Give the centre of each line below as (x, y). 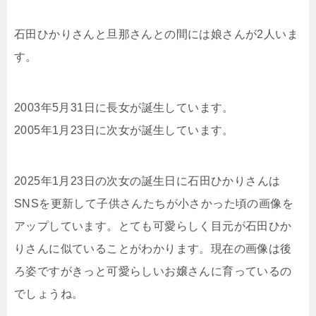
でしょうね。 (49, 294)
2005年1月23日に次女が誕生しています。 (124, 130)
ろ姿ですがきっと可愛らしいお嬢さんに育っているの (153, 272)
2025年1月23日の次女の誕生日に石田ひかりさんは (147, 181)
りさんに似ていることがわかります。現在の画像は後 (153, 249)
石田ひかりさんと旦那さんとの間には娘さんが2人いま (156, 35)
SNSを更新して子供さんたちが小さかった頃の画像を (154, 204)
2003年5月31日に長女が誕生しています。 (124, 108)
